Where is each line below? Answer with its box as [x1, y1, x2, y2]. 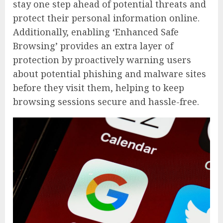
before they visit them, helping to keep [13, 81, 184, 94]
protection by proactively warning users [13, 53, 191, 66]
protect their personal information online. [13, 11, 200, 24]
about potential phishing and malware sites [13, 67, 206, 80]
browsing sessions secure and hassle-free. [13, 95, 199, 108]
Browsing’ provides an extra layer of [13, 39, 173, 52]
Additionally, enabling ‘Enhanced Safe [13, 25, 179, 38]
